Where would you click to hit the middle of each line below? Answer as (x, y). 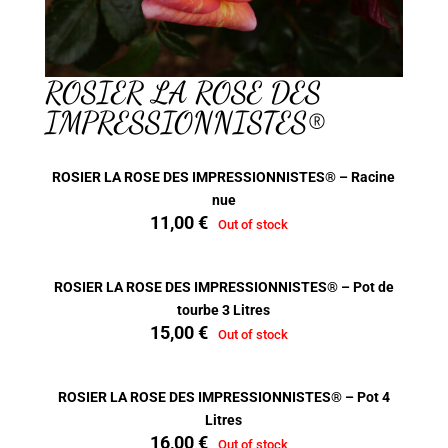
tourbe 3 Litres (224, 309)
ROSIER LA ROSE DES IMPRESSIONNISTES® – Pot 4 (223, 396)
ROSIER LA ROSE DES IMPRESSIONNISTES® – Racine (224, 176)
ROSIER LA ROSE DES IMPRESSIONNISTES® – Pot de (223, 286)
